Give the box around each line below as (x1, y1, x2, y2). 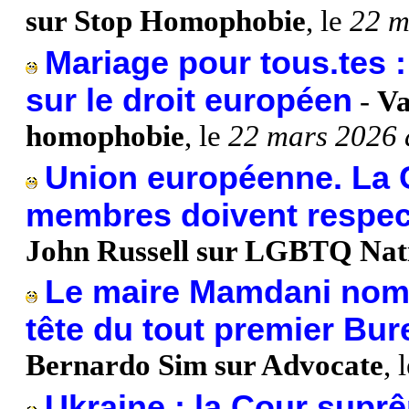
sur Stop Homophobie (26, 5, 306, 38)
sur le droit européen (26, 81, 352, 119)
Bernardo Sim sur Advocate (26, 349, 383, 383)
